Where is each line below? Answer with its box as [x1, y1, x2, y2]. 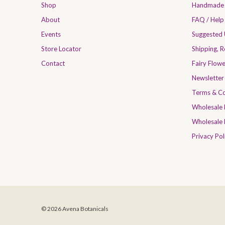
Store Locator [41, 44, 81, 53]
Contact [41, 59, 65, 67]
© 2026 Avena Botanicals [41, 204, 108, 212]
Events [41, 30, 61, 38]
